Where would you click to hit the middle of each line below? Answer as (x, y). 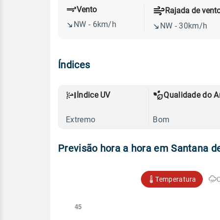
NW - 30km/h (184, 26)
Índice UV (94, 95)
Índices (74, 65)
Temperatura (176, 179)
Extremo (81, 119)
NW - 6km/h (95, 25)
